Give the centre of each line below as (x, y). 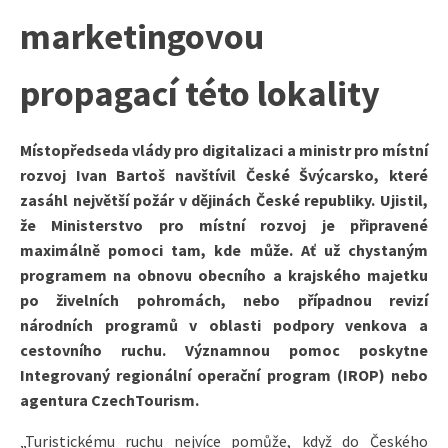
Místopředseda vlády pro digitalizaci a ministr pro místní (224, 149)
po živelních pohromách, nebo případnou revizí (224, 299)
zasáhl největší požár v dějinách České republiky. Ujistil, (224, 199)
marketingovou (142, 36)
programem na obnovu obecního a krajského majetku (224, 274)
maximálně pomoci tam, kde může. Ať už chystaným (224, 249)
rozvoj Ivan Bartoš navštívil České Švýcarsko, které (224, 174)
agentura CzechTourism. (109, 399)
